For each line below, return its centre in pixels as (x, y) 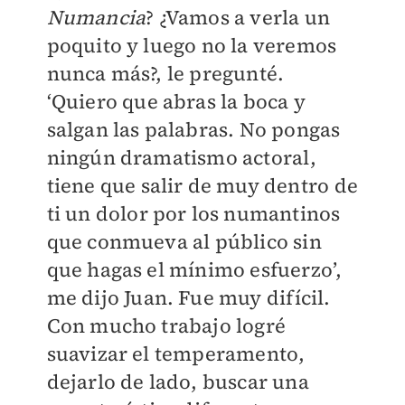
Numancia (96, 18)
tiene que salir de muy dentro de (202, 186)
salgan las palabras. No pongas (193, 130)
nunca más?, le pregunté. (165, 74)
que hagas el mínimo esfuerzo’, (194, 270)
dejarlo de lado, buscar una (178, 382)
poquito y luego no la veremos (192, 46)
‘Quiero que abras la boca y (176, 102)
